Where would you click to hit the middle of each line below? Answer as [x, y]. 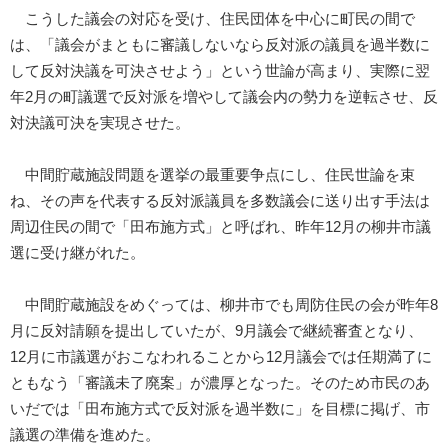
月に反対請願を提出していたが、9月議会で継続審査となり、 [216, 331]
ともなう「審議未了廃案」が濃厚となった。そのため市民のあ [220, 383]
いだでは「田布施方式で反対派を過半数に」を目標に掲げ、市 [220, 409]
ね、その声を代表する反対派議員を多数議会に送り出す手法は [220, 201]
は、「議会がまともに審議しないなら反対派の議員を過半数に [220, 45]
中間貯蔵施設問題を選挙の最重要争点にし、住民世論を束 [212, 175]
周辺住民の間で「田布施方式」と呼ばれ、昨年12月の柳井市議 [220, 227]
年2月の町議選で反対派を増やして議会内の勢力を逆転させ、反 [224, 97]
